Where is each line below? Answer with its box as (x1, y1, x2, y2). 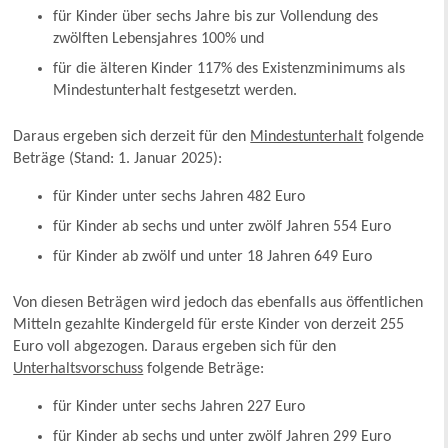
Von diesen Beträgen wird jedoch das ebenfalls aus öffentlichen (13, 295, 424, 312)
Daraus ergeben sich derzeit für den (13, 129, 251, 146)
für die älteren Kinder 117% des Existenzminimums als (53, 61, 406, 78)
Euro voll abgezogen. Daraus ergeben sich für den (13, 339, 337, 356)
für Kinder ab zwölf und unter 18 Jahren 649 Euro (53, 249, 373, 266)
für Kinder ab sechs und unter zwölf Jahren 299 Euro (53, 429, 392, 446)
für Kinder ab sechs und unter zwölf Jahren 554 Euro (53, 219, 392, 236)
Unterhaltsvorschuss (13, 361, 144, 378)
